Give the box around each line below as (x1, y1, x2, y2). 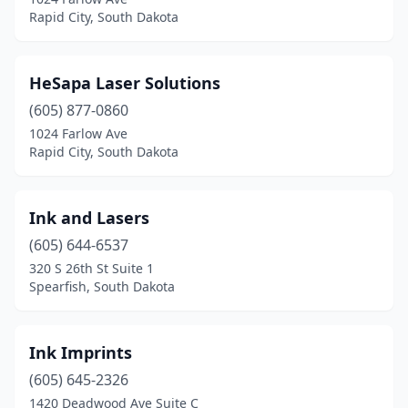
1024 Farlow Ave (29, 125, 127, 142)
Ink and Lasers (29, 207, 149, 229)
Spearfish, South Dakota (29, 278, 175, 295)
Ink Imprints (29, 342, 132, 363)
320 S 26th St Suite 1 (29, 260, 154, 277)
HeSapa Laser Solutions (29, 72, 220, 94)
